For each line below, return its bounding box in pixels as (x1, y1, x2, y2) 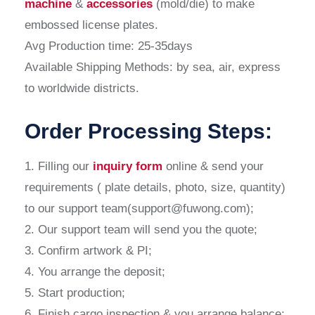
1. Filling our (25, 159, 89, 173)
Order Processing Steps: (25, 119, 272, 143)
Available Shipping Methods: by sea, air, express (25, 60, 281, 75)
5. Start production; (25, 285, 125, 300)
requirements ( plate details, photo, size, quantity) (25, 180, 285, 194)
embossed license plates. (25, 18, 158, 32)
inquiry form (89, 159, 162, 173)
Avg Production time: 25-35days (25, 39, 193, 53)
